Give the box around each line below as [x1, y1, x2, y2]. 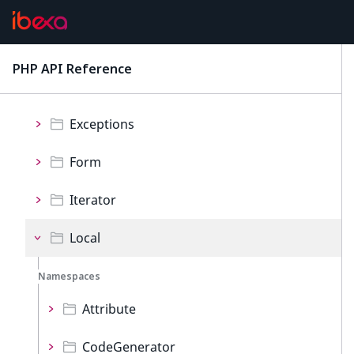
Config [70, 40, 109, 57]
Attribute [82, 300, 136, 318]
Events [70, 77, 109, 95]
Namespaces [38, 269, 100, 283]
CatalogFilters [70, 2, 152, 19]
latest [141, 65, 164, 76]
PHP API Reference [13, 60, 132, 77]
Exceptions [70, 115, 134, 133]
